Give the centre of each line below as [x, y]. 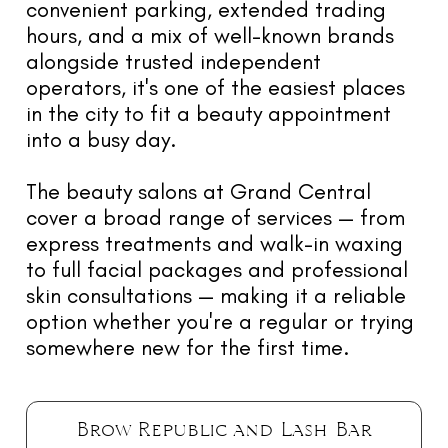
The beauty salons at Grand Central [198, 191]
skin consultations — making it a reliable [216, 295]
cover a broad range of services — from [215, 217]
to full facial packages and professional [217, 269]
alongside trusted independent [173, 61]
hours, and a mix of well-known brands [210, 35]
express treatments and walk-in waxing [214, 243]
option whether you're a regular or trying [220, 321]
